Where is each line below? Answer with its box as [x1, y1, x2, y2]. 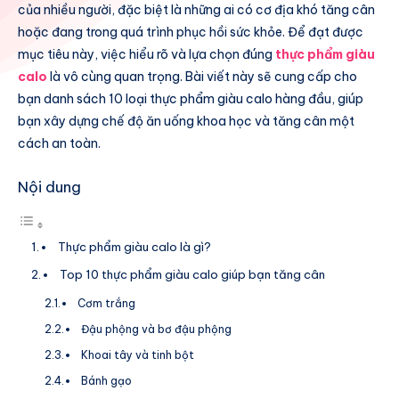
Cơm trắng [77, 296, 136, 310]
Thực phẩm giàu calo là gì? [57, 239, 211, 255]
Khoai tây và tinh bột [81, 347, 195, 362]
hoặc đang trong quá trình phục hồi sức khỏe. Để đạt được [18, 24, 363, 41]
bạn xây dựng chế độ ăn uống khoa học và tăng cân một [18, 113, 354, 130]
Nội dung [18, 177, 81, 197]
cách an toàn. [18, 135, 101, 152]
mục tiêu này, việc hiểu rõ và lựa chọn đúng [18, 46, 275, 63]
